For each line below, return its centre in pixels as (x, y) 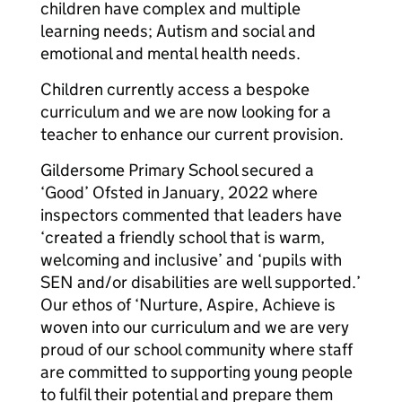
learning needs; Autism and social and (178, 31)
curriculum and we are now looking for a (186, 112)
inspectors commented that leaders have (191, 215)
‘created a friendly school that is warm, (183, 237)
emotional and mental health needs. (170, 53)
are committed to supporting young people (197, 372)
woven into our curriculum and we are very (195, 327)
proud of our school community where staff (197, 350)
